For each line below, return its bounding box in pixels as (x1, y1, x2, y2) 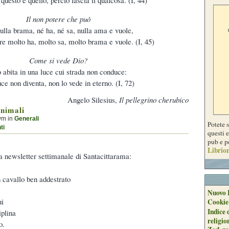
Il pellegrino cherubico (119, 95, 189, 105)
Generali (14, 116, 39, 122)
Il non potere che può (26, 13, 90, 24)
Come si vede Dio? (29, 55, 87, 65)
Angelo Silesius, (67, 95, 119, 105)
